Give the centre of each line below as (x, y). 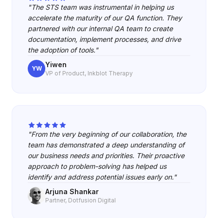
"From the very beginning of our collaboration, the (107, 134)
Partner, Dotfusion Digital (81, 200)
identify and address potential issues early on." (102, 177)
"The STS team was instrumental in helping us (101, 7)
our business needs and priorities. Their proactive (106, 155)
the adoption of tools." (63, 50)
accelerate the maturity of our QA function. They (105, 18)
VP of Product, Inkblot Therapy (89, 73)
